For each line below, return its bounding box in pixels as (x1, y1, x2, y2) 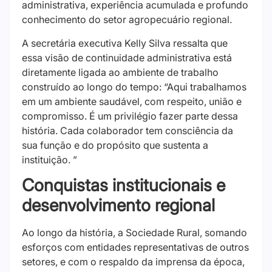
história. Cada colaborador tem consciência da (22, 124, 233, 137)
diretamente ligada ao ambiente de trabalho (22, 66, 219, 78)
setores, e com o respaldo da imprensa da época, (22, 256, 245, 268)
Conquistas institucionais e (22, 175, 225, 195)
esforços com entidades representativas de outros (22, 241, 249, 253)
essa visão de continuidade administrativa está (22, 51, 232, 64)
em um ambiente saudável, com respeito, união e (22, 95, 242, 107)
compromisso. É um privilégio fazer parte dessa (22, 109, 238, 122)
